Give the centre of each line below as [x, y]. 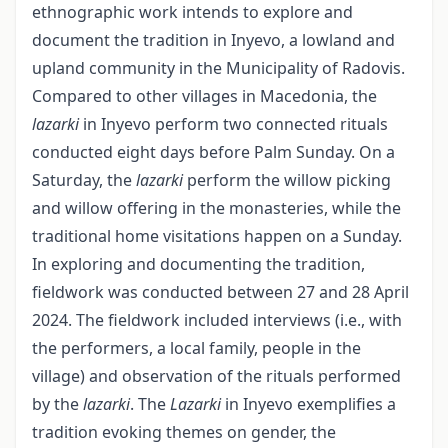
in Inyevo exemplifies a [308, 404]
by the [57, 404]
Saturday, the [84, 180]
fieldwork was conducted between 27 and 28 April [220, 292]
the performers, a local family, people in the [196, 348]
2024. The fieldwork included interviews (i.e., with [217, 320]
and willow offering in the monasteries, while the [216, 208]
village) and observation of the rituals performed [216, 376]
